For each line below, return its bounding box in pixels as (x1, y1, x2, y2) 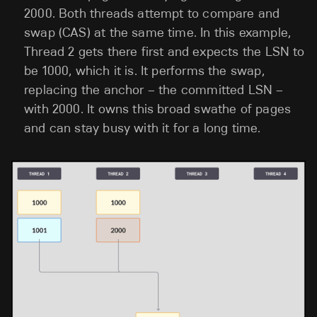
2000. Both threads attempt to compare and (24, 6, 280, 22)
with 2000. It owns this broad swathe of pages (24, 101, 292, 117)
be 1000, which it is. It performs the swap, (24, 63, 265, 79)
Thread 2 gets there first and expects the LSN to (24, 44, 305, 60)
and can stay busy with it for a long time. (24, 120, 261, 137)
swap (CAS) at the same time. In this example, (24, 25, 292, 41)
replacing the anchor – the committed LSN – (24, 82, 284, 98)
